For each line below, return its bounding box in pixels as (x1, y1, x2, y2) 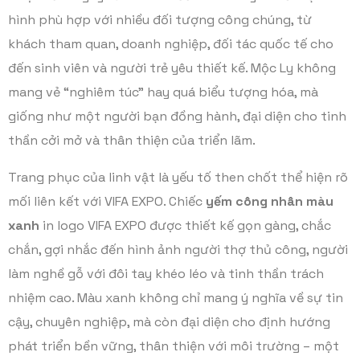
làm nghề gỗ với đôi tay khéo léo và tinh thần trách (8, 265, 324, 282)
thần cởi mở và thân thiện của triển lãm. (8, 132, 256, 149)
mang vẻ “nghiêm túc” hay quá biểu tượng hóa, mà (8, 84, 318, 100)
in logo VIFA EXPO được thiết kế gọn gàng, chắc (39, 217, 331, 234)
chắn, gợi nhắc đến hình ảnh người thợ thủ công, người (8, 241, 348, 258)
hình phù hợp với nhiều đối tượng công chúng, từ (8, 11, 312, 28)
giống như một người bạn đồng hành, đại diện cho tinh (8, 108, 346, 125)
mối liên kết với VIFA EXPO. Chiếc (8, 193, 206, 210)
